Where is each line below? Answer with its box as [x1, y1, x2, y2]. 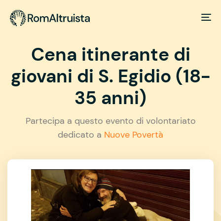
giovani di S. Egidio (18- [10, 64, 211, 88]
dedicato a [58, 128, 104, 141]
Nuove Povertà [104, 128, 163, 141]
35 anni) [74, 85, 147, 110]
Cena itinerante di [31, 42, 190, 67]
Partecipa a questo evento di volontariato [25, 114, 196, 127]
